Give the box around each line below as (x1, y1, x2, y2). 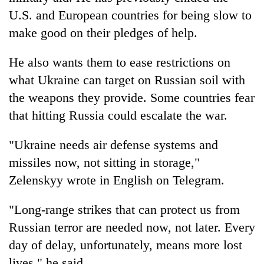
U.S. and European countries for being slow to (9, 7, 252, 22)
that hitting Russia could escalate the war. (9, 107, 227, 123)
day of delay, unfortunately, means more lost (9, 237, 242, 252)
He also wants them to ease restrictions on (9, 54, 230, 70)
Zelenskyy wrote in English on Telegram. (9, 172, 225, 187)
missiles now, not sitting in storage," (9, 154, 200, 170)
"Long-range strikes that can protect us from (9, 202, 240, 217)
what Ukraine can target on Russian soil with (9, 72, 245, 87)
